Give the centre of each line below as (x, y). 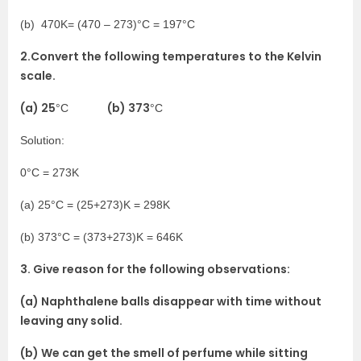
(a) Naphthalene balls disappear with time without (171, 301)
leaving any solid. (71, 320)
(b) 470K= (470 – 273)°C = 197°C (108, 24)
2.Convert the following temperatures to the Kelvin (171, 56)
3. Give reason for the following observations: (155, 269)
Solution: (42, 140)
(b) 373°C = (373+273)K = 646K (102, 237)
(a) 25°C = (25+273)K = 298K (95, 204)
